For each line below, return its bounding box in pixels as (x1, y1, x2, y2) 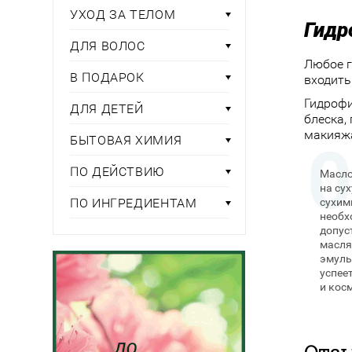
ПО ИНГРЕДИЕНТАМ (70, 196, 197, 211)
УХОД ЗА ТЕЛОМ (70, 7, 176, 22)
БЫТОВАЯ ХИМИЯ (70, 133, 182, 148)
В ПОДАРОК (70, 70, 145, 85)
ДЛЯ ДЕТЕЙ (70, 101, 144, 116)
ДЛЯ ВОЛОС (70, 38, 145, 53)
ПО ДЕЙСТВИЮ (70, 164, 166, 179)
